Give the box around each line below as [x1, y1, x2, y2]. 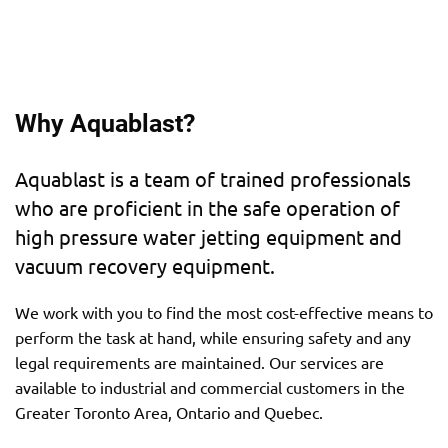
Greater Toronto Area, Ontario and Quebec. [15, 402, 323, 422]
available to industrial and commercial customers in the [15, 377, 405, 397]
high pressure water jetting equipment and [15, 224, 402, 249]
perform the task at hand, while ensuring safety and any [15, 327, 411, 347]
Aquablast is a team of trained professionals [15, 166, 411, 191]
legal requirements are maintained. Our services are [15, 352, 384, 372]
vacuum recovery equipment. [15, 253, 275, 278]
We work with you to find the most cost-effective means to [15, 302, 433, 322]
